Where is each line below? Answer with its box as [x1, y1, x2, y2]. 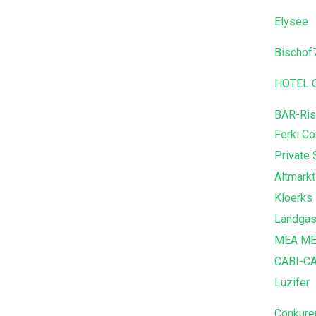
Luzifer [274, 275, 310, 289]
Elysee [274, 14, 308, 28]
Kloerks [274, 190, 312, 205]
